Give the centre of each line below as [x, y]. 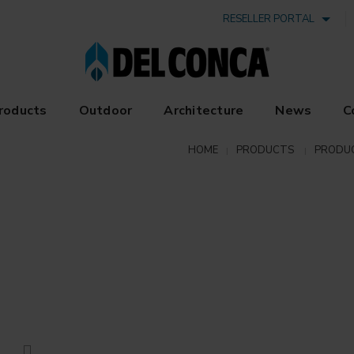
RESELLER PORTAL [271, 19]
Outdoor [105, 111]
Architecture [204, 111]
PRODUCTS [265, 150]
